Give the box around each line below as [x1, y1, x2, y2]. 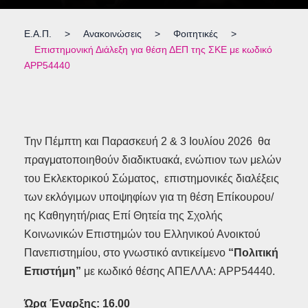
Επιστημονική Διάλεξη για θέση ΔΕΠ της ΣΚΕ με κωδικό [34, 44, 272, 56]
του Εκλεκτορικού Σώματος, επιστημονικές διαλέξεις [24, 173, 279, 185]
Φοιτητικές [173, 28, 218, 40]
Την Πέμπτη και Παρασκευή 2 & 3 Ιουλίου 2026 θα [24, 135, 270, 148]
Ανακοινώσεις [83, 28, 142, 40]
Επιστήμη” [24, 265, 84, 278]
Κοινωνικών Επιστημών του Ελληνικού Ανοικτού [24, 228, 261, 241]
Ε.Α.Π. [24, 28, 52, 40]
